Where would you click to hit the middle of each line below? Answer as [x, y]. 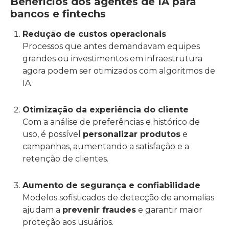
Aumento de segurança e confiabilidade [111, 185]
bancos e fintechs [58, 14]
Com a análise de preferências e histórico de [111, 122]
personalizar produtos [132, 134]
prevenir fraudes [99, 210]
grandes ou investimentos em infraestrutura [112, 59]
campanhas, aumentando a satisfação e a [106, 146]
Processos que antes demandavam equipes [111, 46]
